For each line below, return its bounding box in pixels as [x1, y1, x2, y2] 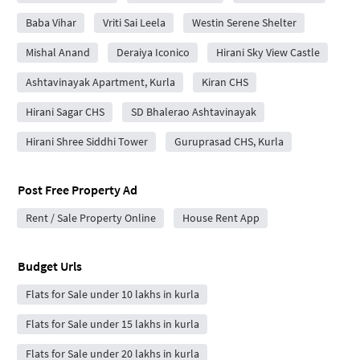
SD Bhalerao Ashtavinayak [130, 104, 256, 119]
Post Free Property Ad [18, 181, 137, 198]
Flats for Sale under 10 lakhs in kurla [25, 286, 199, 301]
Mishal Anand [25, 44, 90, 59]
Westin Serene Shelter [191, 14, 297, 30]
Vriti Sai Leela [102, 14, 166, 30]
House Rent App [182, 210, 260, 225]
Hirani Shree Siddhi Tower [25, 133, 148, 149]
